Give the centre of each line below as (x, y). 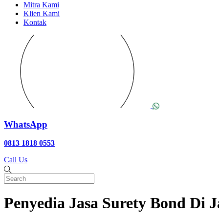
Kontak (35, 22)
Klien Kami (42, 13)
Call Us (16, 160)
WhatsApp (26, 124)
